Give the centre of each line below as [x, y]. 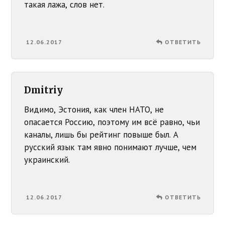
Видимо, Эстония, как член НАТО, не [94, 110]
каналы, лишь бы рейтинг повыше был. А [101, 135]
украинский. [47, 160]
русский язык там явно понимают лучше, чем [110, 147]
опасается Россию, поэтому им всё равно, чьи [112, 122]
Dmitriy [44, 90]
